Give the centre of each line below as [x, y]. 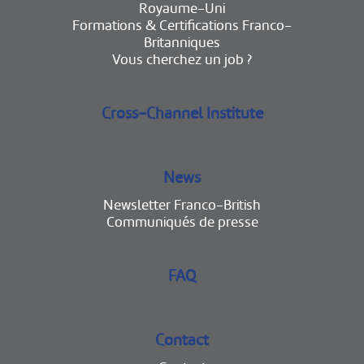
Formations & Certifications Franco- [182, 26]
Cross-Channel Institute [182, 114]
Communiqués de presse [182, 223]
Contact [182, 340]
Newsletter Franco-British [182, 206]
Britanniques [182, 43]
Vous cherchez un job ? [182, 60]
